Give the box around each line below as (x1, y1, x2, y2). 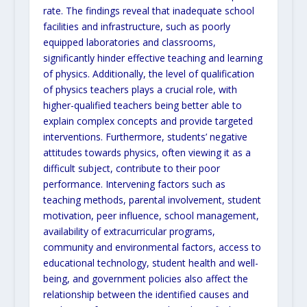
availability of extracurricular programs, (42, 224, 215, 238)
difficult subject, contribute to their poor (42, 161, 220, 175)
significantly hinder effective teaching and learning (42, 51, 262, 64)
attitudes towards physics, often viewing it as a (42, 145, 251, 159)
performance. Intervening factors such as (42, 177, 225, 191)
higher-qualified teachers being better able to (42, 98, 242, 112)
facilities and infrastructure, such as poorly (42, 19, 230, 33)
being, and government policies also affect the (42, 271, 248, 285)
